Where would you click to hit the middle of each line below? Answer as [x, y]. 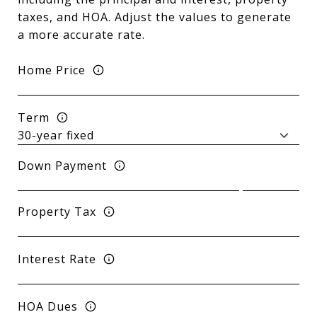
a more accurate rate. [81, 35]
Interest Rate [57, 259]
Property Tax [57, 211]
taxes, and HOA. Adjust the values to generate [155, 17]
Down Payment [62, 165]
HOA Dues [48, 306]
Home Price [52, 70]
